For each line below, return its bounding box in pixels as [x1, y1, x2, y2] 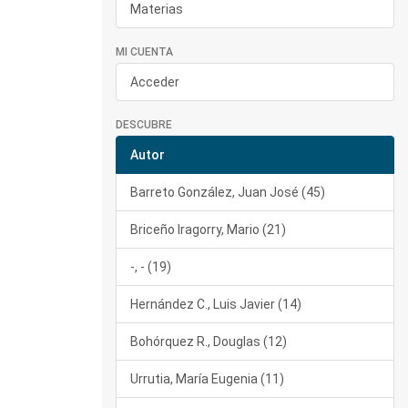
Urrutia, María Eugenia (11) [130, 372, 284, 386]
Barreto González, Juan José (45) [130, 185, 325, 199]
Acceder [130, 75, 179, 89]
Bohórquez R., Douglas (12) [130, 334, 287, 349]
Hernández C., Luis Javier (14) [130, 297, 301, 311]
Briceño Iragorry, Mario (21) [130, 222, 286, 237]
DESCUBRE [116, 118, 172, 131]
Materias [130, 2, 183, 16]
